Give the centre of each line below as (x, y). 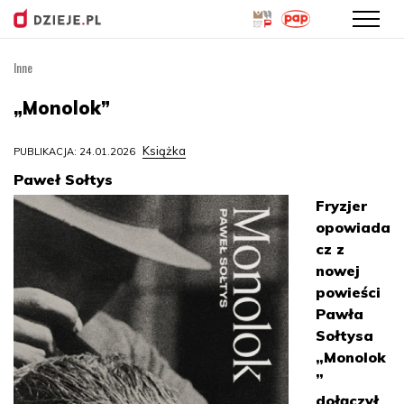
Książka (164, 151)
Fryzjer (341, 206)
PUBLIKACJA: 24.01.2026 (76, 151)
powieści (348, 292)
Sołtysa (344, 335)
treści (217, 108)
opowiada (353, 227)
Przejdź (223, 69)
